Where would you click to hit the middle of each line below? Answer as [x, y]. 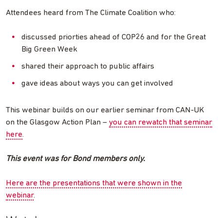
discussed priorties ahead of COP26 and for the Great [114, 37]
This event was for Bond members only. [75, 159]
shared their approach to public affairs [88, 67]
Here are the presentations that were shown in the [94, 183]
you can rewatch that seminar [161, 123]
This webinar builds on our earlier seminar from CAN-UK [105, 110]
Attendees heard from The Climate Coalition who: [91, 13]
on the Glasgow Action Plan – [57, 123]
